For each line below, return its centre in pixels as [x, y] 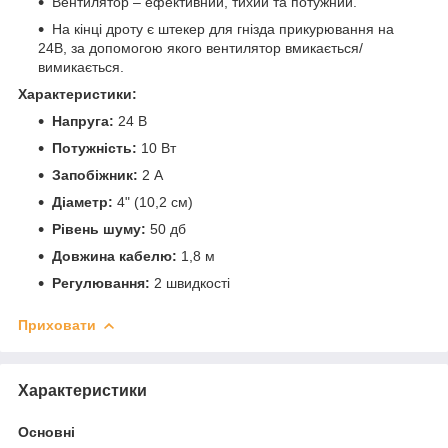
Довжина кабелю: [116, 255]
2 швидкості [192, 282]
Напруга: [85, 120]
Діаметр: [84, 201]
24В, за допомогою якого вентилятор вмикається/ [200, 47]
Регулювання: [103, 282]
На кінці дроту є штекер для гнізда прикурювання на [223, 28]
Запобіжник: [97, 174]
